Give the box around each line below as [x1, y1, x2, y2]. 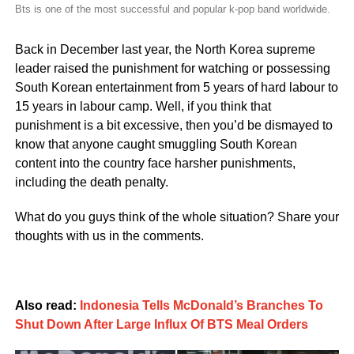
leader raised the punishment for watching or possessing [14, 62, 330, 76]
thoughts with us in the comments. [14, 229, 204, 243]
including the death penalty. [14, 175, 168, 190]
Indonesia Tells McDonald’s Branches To [79, 299, 323, 313]
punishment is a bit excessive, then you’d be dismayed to [14, 119, 333, 133]
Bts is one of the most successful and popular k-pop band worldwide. [14, 3, 330, 16]
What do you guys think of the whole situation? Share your [14, 210, 339, 224]
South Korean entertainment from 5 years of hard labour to [14, 81, 338, 95]
